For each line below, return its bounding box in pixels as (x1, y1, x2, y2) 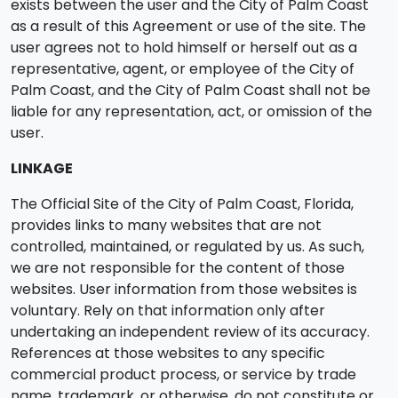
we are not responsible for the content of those (11, 258, 345, 278)
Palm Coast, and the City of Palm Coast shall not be (11, 80, 370, 100)
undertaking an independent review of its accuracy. (11, 322, 370, 342)
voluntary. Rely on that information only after (11, 300, 325, 321)
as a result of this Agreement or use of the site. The (11, 16, 366, 36)
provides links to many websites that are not (11, 215, 322, 235)
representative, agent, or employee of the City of (11, 59, 354, 79)
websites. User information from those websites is (11, 279, 357, 299)
